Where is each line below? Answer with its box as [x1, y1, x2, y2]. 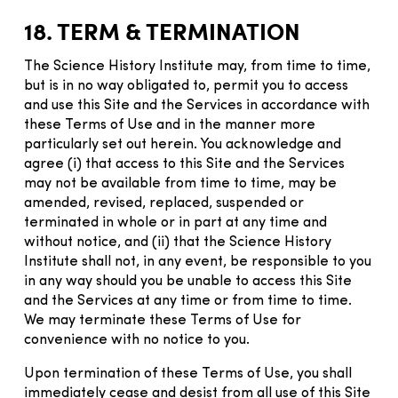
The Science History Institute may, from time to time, [24, 59, 370, 74]
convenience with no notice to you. [24, 332, 250, 347]
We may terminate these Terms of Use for [24, 313, 301, 328]
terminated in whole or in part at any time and [24, 215, 327, 230]
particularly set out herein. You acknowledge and [24, 137, 341, 152]
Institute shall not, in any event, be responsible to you [24, 254, 371, 269]
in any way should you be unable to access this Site [24, 274, 352, 289]
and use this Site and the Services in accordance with [24, 98, 370, 113]
